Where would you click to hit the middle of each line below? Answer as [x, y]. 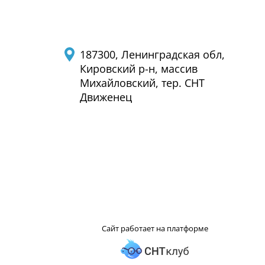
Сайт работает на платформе [155, 228]
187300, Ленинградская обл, [152, 54]
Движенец [106, 97]
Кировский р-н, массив [139, 69]
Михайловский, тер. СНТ [142, 83]
